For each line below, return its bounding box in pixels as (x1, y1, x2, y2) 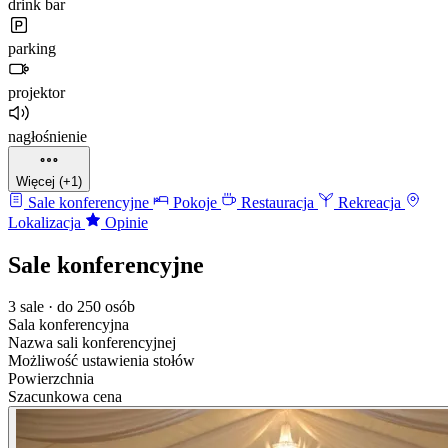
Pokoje (169, 193, 221, 211)
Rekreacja (334, 193, 405, 211)
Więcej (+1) (16, 173, 82, 189)
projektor (8, 83, 65, 101)
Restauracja (237, 193, 318, 211)
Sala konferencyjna (8, 316, 129, 334)
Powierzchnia (8, 370, 94, 388)
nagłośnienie (8, 127, 87, 145)
